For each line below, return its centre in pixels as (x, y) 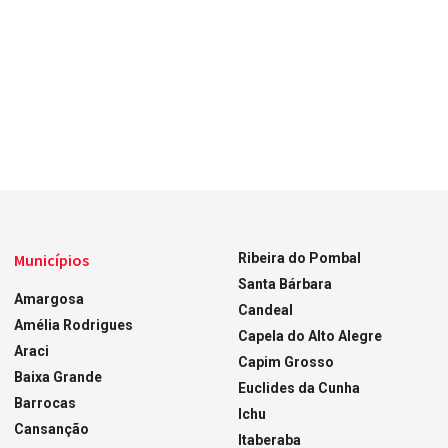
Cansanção (52, 429)
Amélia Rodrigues (74, 325)
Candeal (265, 310)
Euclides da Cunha (298, 388)
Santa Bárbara (284, 284)
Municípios (52, 260)
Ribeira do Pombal (299, 258)
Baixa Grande (58, 377)
